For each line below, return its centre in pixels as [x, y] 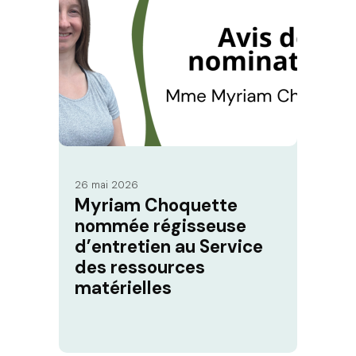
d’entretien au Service [169, 247]
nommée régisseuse [161, 226]
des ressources [140, 268]
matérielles [123, 288]
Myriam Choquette [156, 206]
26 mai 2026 [106, 185]
